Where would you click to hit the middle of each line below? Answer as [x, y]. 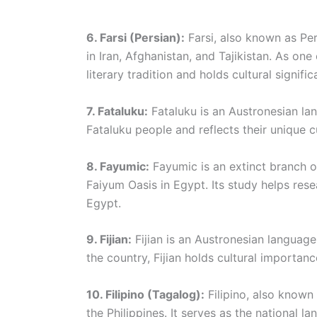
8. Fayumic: [118, 166]
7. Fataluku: [117, 111]
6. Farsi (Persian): [136, 38]
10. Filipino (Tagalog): [145, 294]
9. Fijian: [109, 240]
